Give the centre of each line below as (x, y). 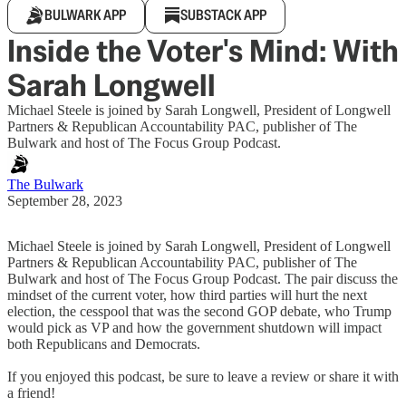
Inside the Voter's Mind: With (203, 51)
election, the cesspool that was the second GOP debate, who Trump (199, 311)
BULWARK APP (85, 15)
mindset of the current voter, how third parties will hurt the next (187, 295)
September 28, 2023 (65, 201)
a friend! (31, 393)
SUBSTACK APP (223, 15)
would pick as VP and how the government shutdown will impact (194, 328)
